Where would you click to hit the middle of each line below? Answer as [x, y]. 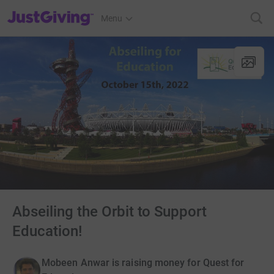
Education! [47, 231]
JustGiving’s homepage [51, 10]
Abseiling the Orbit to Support [110, 211]
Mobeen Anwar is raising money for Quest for [143, 262]
